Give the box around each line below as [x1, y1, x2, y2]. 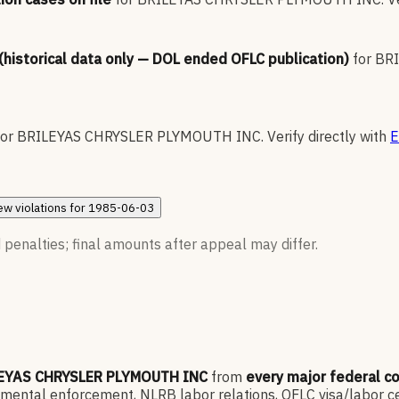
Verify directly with [267, 127, 387, 146]
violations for [15, 199, 88, 216]
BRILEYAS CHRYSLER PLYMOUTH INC [17, 127, 261, 146]
